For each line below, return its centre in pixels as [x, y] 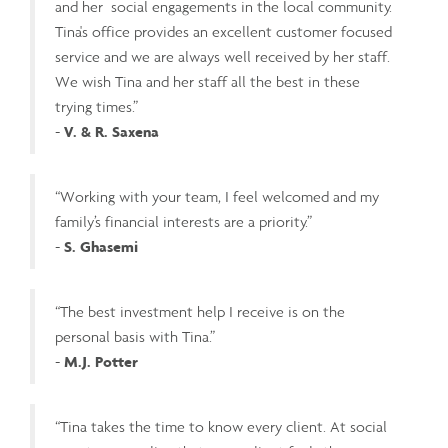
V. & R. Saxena [111, 131]
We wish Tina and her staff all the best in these [207, 81]
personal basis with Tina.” [135, 336]
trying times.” [96, 106]
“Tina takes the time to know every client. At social [221, 426]
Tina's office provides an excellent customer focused [223, 31]
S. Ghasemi [101, 246]
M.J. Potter [101, 361]
